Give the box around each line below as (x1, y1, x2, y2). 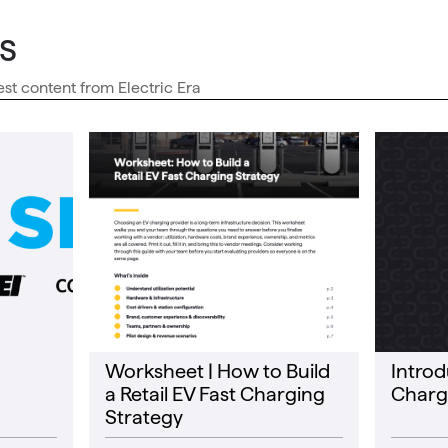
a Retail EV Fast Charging (104, 382, 325, 406)
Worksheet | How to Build (104, 359, 330, 383)
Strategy (104, 405, 183, 429)
